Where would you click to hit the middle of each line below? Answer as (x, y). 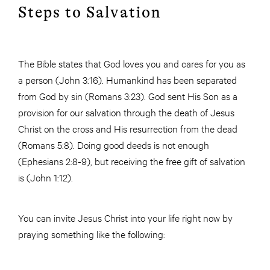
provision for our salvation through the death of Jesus (126, 111)
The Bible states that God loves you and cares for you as (132, 63)
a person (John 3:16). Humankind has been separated (127, 79)
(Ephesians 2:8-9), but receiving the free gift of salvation (132, 160)
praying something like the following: (92, 233)
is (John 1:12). (46, 177)
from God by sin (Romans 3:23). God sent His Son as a (128, 95)
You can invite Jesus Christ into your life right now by (125, 217)
